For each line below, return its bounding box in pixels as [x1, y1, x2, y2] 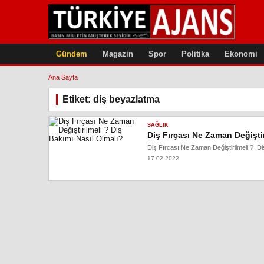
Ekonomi [225, 49, 258, 58]
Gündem [56, 49, 87, 58]
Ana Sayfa [48, 74, 78, 81]
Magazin [103, 49, 133, 58]
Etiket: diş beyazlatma [62, 94, 160, 104]
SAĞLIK [147, 122, 169, 128]
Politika [181, 49, 209, 58]
